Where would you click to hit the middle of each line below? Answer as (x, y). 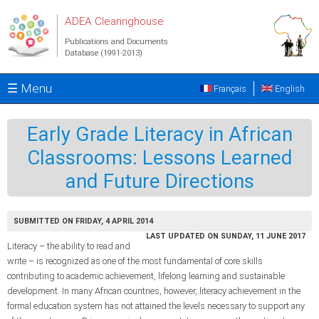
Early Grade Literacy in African (159, 134)
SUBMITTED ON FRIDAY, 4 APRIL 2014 (83, 221)
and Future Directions (159, 181)
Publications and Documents (116, 42)
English (289, 89)
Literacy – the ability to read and (69, 246)
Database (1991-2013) (104, 53)
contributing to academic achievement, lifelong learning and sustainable (146, 276)
